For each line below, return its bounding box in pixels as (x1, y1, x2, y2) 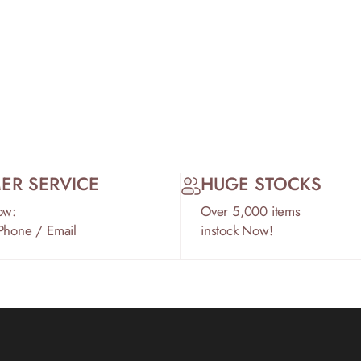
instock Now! (201, 221, 273, 240)
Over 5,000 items (201, 201, 301, 221)
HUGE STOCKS (201, 171, 322, 197)
